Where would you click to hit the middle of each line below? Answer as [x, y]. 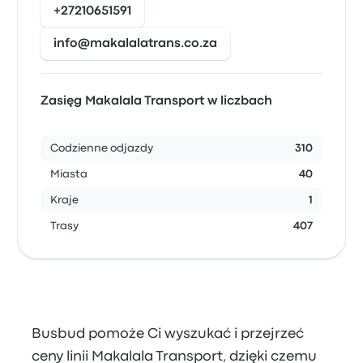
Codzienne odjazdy [102, 148]
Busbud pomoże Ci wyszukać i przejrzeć [168, 334]
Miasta [69, 174]
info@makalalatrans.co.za [136, 44]
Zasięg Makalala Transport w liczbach [157, 101]
